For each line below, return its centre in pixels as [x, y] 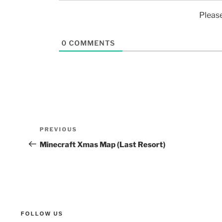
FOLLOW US [42, 213]
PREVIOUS [58, 129]
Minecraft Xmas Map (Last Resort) [103, 144]
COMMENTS [91, 43]
